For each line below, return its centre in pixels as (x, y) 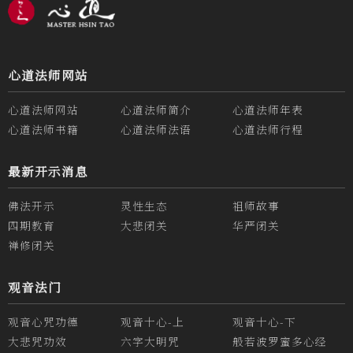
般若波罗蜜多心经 (280, 341)
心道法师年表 (268, 109)
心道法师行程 (268, 129)
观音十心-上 (152, 321)
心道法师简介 (156, 109)
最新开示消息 (48, 171)
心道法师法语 (156, 129)
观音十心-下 (265, 321)
